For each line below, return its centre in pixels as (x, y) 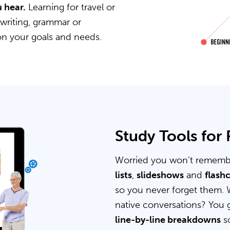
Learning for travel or (70, 7)
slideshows (160, 175)
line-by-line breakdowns (168, 220)
